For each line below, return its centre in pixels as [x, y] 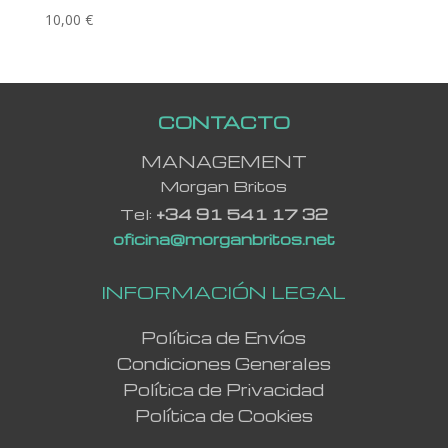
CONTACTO [223, 121]
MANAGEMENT [223, 161]
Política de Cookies [223, 416]
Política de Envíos [224, 338]
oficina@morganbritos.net [223, 238]
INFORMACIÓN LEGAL [223, 292]
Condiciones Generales [223, 364]
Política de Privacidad [224, 390]
